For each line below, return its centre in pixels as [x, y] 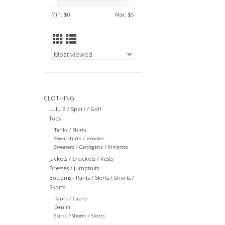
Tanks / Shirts [70, 130]
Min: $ [59, 15]
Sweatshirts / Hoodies [79, 139]
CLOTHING [59, 98]
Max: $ [123, 15]
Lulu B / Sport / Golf [75, 109]
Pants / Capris [71, 199]
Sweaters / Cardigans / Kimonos [91, 147]
